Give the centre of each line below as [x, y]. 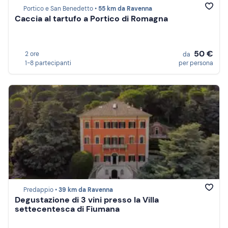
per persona [196, 63]
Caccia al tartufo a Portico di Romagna [91, 19]
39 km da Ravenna [86, 190]
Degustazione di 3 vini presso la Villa [87, 200]
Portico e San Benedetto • [61, 9]
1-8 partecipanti [48, 63]
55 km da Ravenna [125, 9]
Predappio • [41, 190]
